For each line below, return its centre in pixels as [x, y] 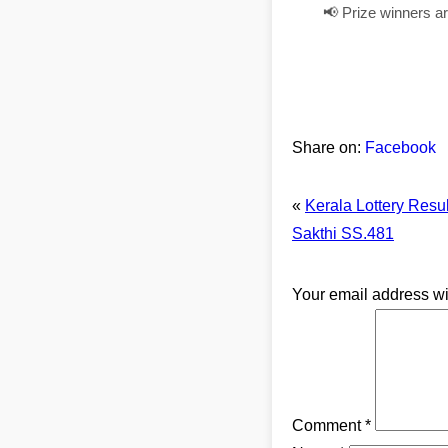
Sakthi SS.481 [343, 233]
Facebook [400, 147]
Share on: [326, 147]
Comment [328, 425]
